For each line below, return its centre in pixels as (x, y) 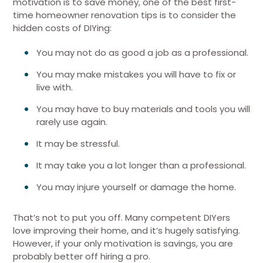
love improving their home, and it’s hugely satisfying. (127, 230)
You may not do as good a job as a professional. (142, 53)
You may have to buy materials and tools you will (143, 109)
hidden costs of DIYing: (63, 28)
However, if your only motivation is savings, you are (123, 243)
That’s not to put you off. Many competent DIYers (122, 218)
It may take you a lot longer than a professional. (141, 165)
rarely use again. (72, 122)
